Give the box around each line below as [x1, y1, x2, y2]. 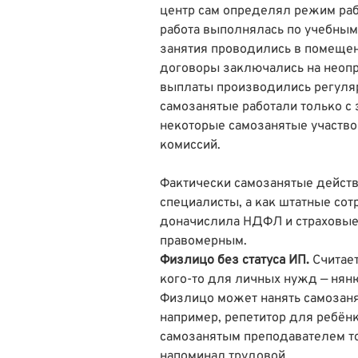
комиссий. [160, 137, 221, 153]
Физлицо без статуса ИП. [160, 252, 309, 268]
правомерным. [160, 233, 247, 249]
